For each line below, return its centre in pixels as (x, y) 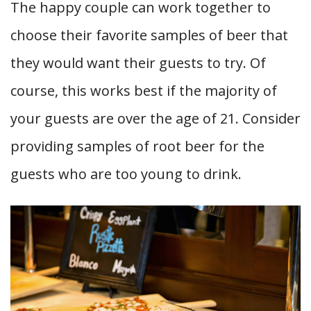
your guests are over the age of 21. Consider (155, 118)
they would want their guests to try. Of (138, 62)
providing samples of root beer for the (137, 146)
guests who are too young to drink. (126, 174)
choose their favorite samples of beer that (149, 35)
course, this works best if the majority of (144, 90)
